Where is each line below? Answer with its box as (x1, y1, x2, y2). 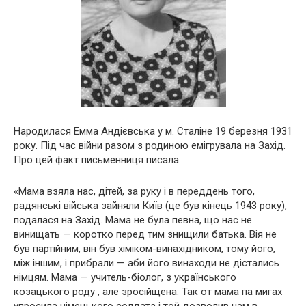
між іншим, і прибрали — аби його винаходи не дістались (14, 257, 279, 270)
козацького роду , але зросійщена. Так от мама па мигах (14, 286, 282, 298)
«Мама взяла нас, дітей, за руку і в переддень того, (14, 185, 255, 198)
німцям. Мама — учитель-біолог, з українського (14, 271, 236, 284)
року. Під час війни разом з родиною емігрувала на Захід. (14, 139, 286, 152)
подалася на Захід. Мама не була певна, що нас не (14, 214, 252, 227)
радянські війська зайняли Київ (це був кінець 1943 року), (14, 199, 287, 212)
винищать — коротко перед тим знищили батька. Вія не (14, 228, 277, 241)
